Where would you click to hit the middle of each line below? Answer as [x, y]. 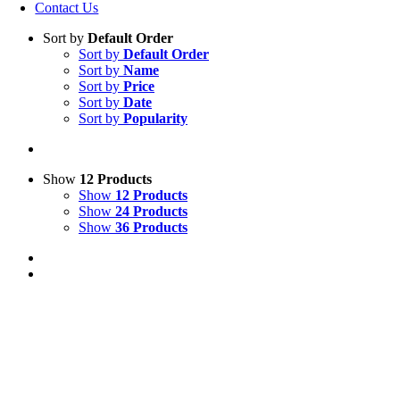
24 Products [151, 211]
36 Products [151, 227]
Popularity [155, 118]
